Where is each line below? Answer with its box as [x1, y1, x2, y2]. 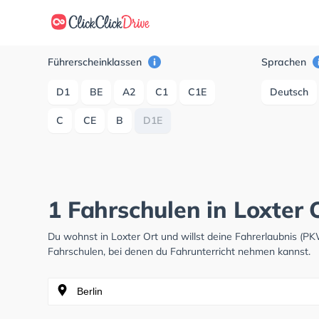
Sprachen [261, 56, 310, 68]
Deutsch [270, 85, 309, 98]
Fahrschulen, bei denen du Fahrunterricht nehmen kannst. [48, 245, 311, 258]
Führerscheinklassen [48, 56, 145, 68]
